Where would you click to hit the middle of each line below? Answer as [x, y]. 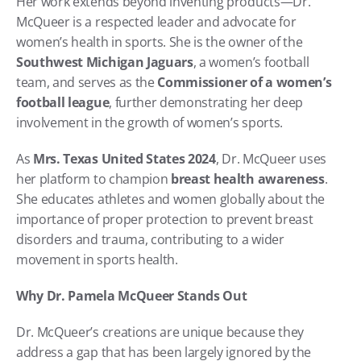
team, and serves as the [87, 82]
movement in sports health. [97, 259]
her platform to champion [93, 178]
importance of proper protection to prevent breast [165, 219]
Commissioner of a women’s [245, 82]
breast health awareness [248, 178]
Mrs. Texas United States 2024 [124, 158]
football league [63, 102]
